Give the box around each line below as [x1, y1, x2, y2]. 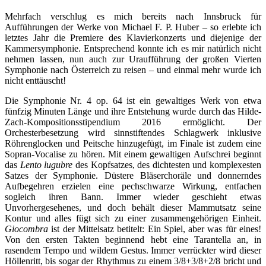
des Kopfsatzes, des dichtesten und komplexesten [72, 159, 261, 170]
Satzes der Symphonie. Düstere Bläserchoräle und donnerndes [5, 170, 261, 180]
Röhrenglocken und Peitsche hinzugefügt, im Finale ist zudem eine [5, 138, 261, 148]
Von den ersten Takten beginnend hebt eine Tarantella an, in [5, 234, 261, 245]
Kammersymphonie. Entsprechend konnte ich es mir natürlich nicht [5, 43, 261, 53]
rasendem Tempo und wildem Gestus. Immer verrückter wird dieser [5, 245, 261, 255]
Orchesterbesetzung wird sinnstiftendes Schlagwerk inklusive [5, 127, 261, 138]
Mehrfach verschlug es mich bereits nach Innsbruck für [5, 11, 261, 21]
